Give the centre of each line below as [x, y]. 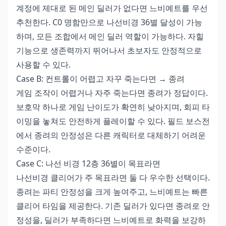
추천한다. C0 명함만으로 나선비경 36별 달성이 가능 [109, 22]
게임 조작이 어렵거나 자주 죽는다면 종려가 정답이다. [112, 93]
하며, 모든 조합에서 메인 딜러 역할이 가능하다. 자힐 [110, 36]
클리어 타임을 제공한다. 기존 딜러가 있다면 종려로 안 [113, 206]
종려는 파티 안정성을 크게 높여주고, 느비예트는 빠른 [112, 191]
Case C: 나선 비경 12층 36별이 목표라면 [88, 163]
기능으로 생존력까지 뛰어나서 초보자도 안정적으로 [109, 50]
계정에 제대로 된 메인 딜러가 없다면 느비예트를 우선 [112, 8]
